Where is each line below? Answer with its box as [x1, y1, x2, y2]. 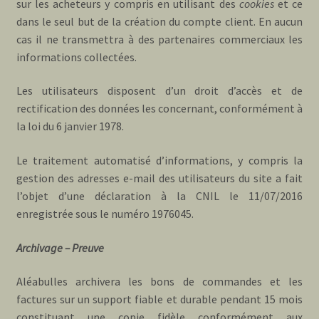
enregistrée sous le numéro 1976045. [16, 206, 194, 221]
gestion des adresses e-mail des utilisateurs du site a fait [16, 171, 303, 186]
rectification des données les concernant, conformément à [16, 101, 303, 116]
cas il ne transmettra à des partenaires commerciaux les [16, 31, 303, 46]
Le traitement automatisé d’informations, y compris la [16, 153, 303, 168]
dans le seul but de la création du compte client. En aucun [16, 14, 303, 28]
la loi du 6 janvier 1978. [16, 119, 124, 134]
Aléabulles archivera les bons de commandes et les [16, 274, 303, 289]
